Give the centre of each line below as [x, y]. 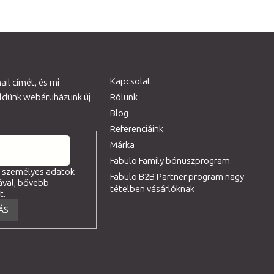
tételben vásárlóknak [153, 189]
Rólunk [124, 97]
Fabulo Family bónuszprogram [170, 161]
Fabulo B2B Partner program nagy [177, 176]
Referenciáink [137, 129]
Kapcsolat [131, 81]
